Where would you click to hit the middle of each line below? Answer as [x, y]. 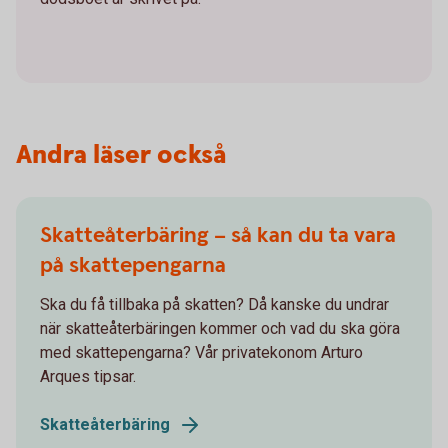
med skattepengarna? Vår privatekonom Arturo [201, 352]
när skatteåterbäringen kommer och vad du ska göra [220, 328]
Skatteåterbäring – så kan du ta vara [218, 235]
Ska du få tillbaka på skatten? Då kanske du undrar [214, 304]
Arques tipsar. [88, 376]
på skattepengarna [133, 265]
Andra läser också [121, 155]
